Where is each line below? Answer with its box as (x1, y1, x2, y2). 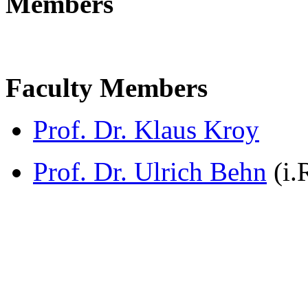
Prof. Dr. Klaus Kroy (33, 114, 259, 144)
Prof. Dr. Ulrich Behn (33, 156, 267, 186)
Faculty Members (5, 72, 208, 102)
